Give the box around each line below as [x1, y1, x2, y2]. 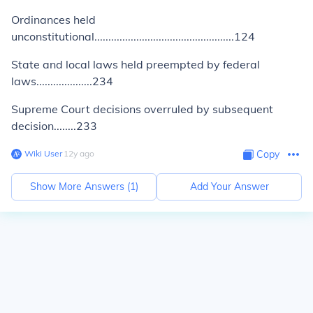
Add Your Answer [189, 180, 269, 193]
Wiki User [24, 148, 62, 159]
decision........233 [11, 119, 97, 133]
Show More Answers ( [29, 180, 130, 193]
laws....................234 [11, 74, 113, 88]
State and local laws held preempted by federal [11, 57, 260, 71]
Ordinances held [11, 13, 96, 27]
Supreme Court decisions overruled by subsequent [11, 102, 273, 116]
